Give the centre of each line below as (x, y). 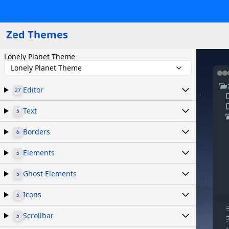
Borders (36, 132)
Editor (33, 90)
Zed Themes (37, 35)
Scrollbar (38, 215)
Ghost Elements (50, 174)
